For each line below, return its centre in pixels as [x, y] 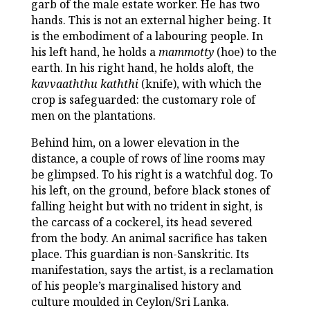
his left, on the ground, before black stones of [150, 190]
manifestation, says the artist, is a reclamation [152, 270]
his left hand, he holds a [94, 52]
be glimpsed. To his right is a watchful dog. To [152, 174]
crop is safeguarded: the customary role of [143, 99]
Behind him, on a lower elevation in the [135, 142]
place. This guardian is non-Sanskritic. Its [140, 254]
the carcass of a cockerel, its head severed [142, 222]
